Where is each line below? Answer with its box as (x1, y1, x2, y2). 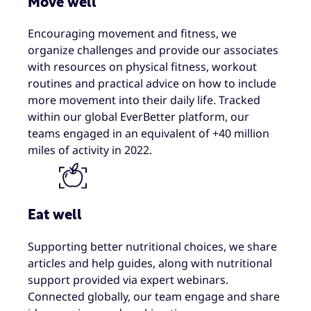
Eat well (28, 208, 82, 223)
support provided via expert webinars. (28, 271, 228, 287)
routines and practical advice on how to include (28, 76, 276, 92)
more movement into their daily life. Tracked (28, 92, 260, 108)
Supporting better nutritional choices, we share (28, 238, 277, 254)
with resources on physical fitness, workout (28, 59, 257, 75)
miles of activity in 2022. (28, 142, 152, 158)
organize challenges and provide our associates (28, 42, 278, 58)
